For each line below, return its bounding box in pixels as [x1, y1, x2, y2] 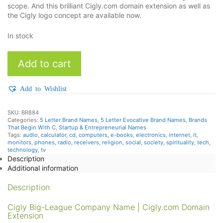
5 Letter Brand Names [40, 116, 98, 124]
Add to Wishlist [20, 85, 67, 92]
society [144, 139, 163, 146]
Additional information [7, 164, 78, 173]
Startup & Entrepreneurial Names [59, 124, 146, 131]
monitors [7, 139, 31, 146]
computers [79, 131, 108, 139]
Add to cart [18, 58, 71, 70]
